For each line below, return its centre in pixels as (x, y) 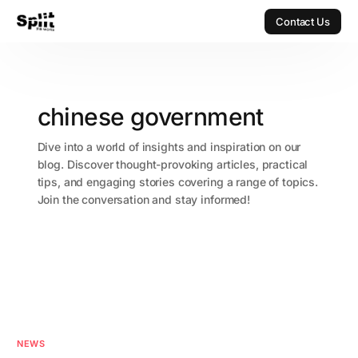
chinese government (150, 117)
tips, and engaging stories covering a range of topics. (177, 182)
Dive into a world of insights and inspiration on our (169, 147)
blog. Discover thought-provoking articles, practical (173, 165)
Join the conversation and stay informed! (143, 200)
